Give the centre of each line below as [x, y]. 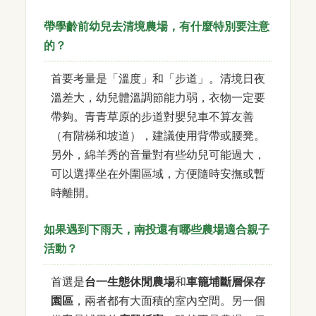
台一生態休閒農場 [130, 281]
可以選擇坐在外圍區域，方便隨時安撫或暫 [158, 173]
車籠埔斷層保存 [226, 281]
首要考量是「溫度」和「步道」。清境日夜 [158, 78]
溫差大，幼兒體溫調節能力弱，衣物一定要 [158, 97]
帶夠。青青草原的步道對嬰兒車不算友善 [152, 116]
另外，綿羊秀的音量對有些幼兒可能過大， [158, 154]
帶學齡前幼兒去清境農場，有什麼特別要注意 [157, 26]
